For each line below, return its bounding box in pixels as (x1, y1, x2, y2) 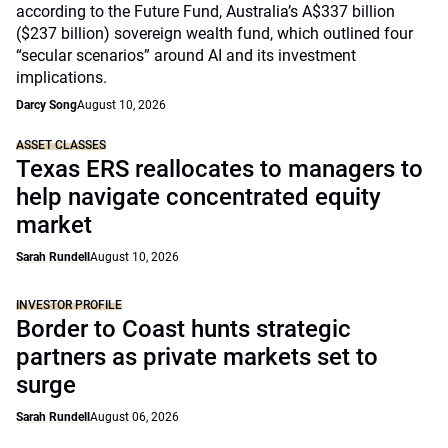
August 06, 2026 (90, 410, 179, 424)
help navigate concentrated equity (16, 183, 381, 211)
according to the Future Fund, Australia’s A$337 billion (16, 2, 395, 21)
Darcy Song (16, 98, 77, 112)
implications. (16, 68, 107, 87)
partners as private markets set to (16, 343, 378, 371)
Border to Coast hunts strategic (16, 315, 351, 343)
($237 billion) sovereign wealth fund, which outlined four (16, 24, 413, 43)
